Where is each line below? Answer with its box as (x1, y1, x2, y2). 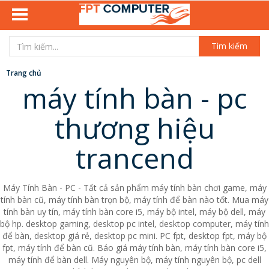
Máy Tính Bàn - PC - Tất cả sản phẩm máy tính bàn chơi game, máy (2, 182, 267, 193)
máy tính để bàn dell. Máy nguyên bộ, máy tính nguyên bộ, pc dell (8, 254, 261, 265)
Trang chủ (6, 68, 41, 78)
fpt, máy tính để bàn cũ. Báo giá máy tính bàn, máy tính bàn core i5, (2, 242, 267, 253)
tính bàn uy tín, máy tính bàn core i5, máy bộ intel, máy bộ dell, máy (4, 206, 265, 217)
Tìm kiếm (211, 40, 247, 52)
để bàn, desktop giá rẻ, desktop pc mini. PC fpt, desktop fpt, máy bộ (2, 230, 267, 241)
